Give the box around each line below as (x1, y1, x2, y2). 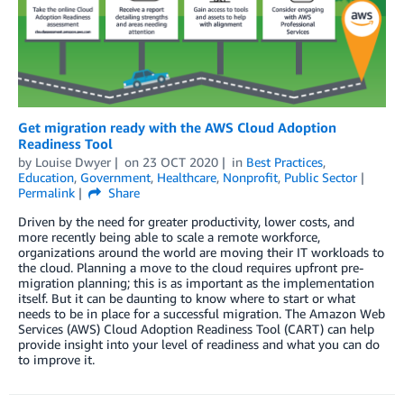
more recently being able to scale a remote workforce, (18, 228, 320, 244)
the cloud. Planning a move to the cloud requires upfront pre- (18, 259, 363, 275)
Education (18, 169, 74, 185)
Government (80, 169, 151, 185)
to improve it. (18, 351, 95, 367)
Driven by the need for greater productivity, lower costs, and (18, 213, 354, 229)
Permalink (18, 184, 75, 200)
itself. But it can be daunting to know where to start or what (18, 289, 355, 306)
